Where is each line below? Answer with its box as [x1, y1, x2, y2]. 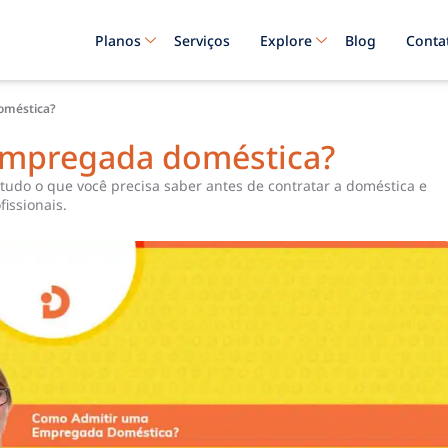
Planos [94, 30, 141, 50]
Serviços [173, 30, 230, 50]
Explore [259, 30, 312, 50]
